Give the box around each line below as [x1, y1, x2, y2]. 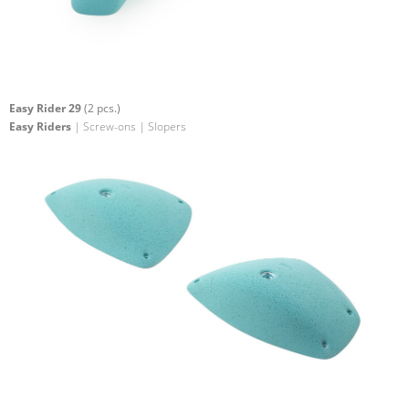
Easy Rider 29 [9, 100, 81, 116]
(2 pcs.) [81, 100, 121, 116]
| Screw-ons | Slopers [71, 118, 186, 134]
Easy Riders [9, 118, 71, 134]
